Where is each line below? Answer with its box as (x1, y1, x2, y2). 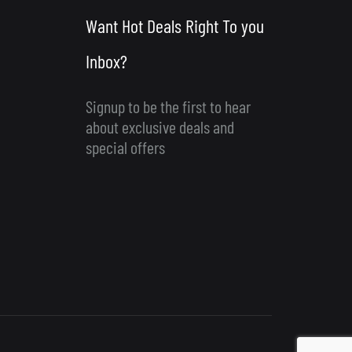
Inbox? (85, 49, 127, 72)
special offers (85, 137, 165, 157)
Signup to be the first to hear (85, 96, 251, 116)
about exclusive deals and (85, 116, 234, 137)
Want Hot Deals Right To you (85, 14, 264, 37)
